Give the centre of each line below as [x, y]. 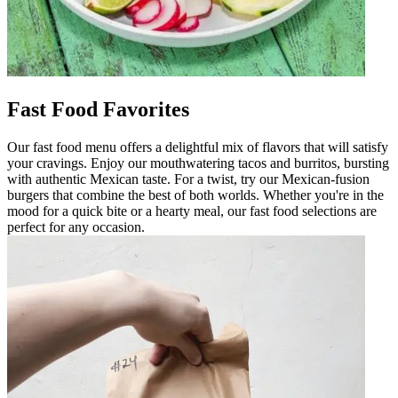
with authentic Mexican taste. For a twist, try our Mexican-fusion [188, 179]
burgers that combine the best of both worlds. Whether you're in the [195, 195]
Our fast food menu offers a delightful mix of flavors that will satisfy [198, 147]
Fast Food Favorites [98, 109]
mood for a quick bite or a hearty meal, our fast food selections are [192, 211]
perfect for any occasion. [76, 227]
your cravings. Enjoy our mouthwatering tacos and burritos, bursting [198, 163]
